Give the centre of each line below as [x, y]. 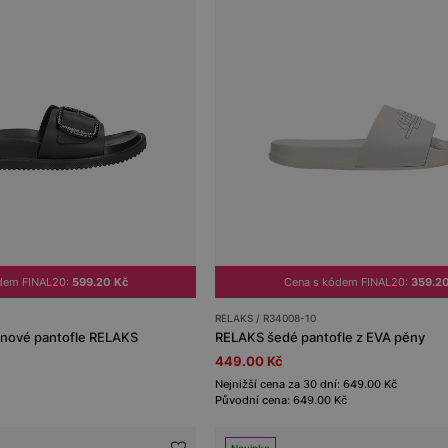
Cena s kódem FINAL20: [347, 281]
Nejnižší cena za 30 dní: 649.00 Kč [306, 383]
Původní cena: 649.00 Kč [281, 399]
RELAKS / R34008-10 [266, 317]
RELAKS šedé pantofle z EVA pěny [320, 336]
